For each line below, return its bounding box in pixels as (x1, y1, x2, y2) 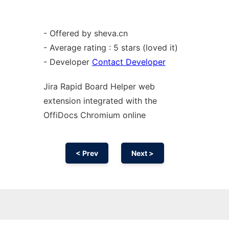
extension (43, 96, 83, 106)
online (122, 110, 146, 120)
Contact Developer (91, 57, 166, 67)
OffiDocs (43, 110, 80, 120)
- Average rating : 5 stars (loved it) (43, 42, 178, 53)
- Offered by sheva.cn (43, 28, 128, 38)
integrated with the (83, 96, 157, 106)
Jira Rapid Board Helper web (43, 81, 155, 91)
